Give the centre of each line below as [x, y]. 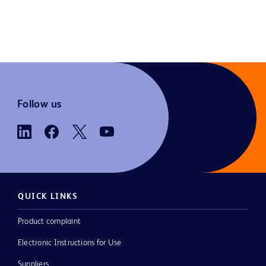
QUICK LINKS [48, 197]
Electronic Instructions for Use [70, 243]
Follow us [39, 104]
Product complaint [49, 221]
